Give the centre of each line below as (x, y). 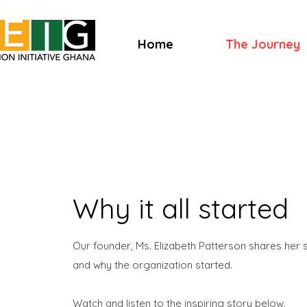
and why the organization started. (154, 265)
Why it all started (181, 208)
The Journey (262, 44)
